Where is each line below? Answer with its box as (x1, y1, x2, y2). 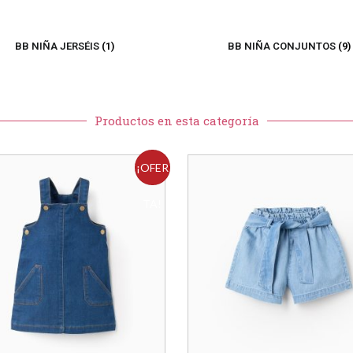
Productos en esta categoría (94, 113, 259, 128)
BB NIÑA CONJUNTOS (227, 40, 338, 52)
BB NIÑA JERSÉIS (14, 40, 102, 52)
